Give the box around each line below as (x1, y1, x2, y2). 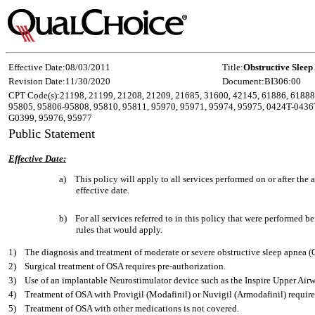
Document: (222, 76, 264, 86)
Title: (222, 62, 243, 72)
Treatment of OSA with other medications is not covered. (25, 303, 239, 314)
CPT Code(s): (8, 90, 60, 101)
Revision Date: (8, 76, 65, 86)
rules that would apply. (76, 224, 162, 235)
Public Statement (8, 127, 95, 141)
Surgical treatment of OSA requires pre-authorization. (25, 261, 226, 271)
